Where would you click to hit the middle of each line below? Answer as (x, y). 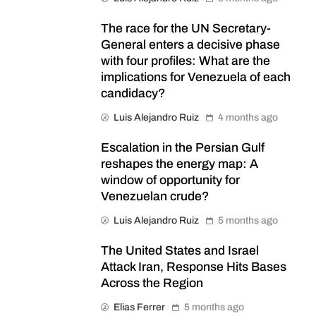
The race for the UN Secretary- (186, 28)
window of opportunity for (170, 180)
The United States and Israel (180, 250)
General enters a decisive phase (190, 44)
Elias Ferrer (139, 307)
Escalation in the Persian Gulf (183, 147)
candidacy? (133, 93)
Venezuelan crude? (155, 196)
